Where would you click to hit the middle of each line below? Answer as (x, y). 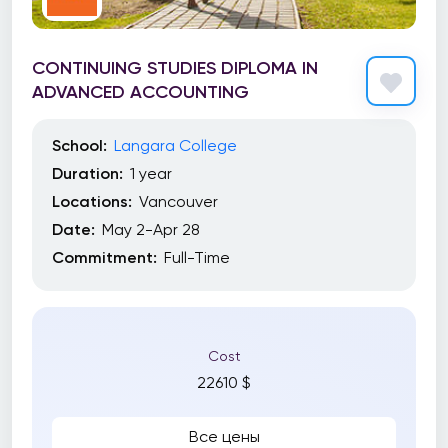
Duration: (87, 173)
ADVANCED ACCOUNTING (140, 91)
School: (79, 145)
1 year (151, 173)
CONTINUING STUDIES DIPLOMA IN (175, 67)
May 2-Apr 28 (151, 229)
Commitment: (104, 257)
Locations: (92, 201)
